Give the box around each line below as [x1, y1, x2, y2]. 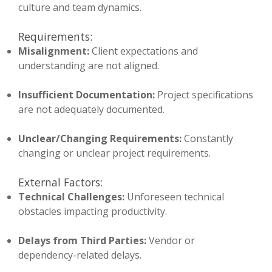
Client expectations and [89, 44, 198, 58]
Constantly [182, 132, 233, 146]
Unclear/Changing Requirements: [18, 132, 182, 146]
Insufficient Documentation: [18, 88, 155, 102]
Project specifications [155, 88, 253, 102]
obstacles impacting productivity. [18, 205, 167, 219]
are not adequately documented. [18, 103, 165, 117]
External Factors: [18, 175, 103, 190]
